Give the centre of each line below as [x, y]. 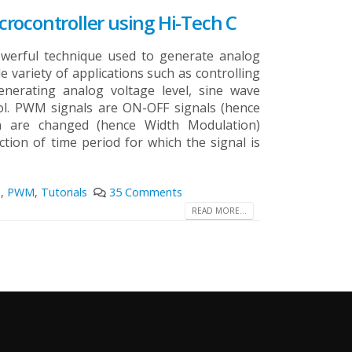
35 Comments [145, 192]
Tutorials [64, 192]
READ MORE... [219, 210]
